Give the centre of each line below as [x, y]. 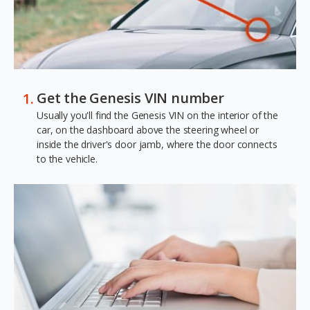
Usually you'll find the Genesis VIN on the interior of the [157, 115]
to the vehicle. [67, 158]
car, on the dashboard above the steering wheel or [148, 129]
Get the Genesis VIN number [130, 98]
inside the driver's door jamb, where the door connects [157, 144]
